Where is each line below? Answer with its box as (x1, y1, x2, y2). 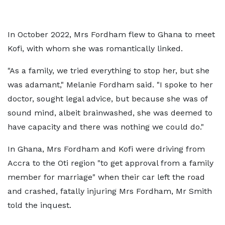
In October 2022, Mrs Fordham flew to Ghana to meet (8, 30, 215, 39)
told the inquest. (8, 200, 71, 210)
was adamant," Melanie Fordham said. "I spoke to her (8, 80, 213, 89)
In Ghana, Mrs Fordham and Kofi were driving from (8, 144, 205, 154)
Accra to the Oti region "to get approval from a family (8, 158, 213, 168)
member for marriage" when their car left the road (8, 172, 205, 182)
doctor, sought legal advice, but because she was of (8, 94, 207, 103)
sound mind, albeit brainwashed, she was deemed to (8, 108, 212, 118)
